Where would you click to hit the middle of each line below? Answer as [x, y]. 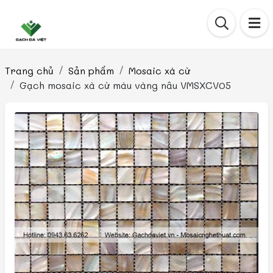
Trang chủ [29, 70]
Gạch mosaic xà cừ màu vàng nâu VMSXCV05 [125, 85]
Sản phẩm [91, 70]
